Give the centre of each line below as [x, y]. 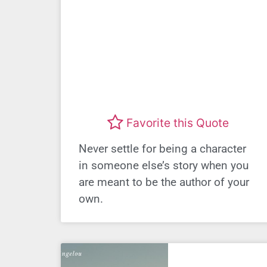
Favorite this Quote [178, 122]
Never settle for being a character [162, 149]
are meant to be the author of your [164, 182]
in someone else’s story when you [164, 166]
